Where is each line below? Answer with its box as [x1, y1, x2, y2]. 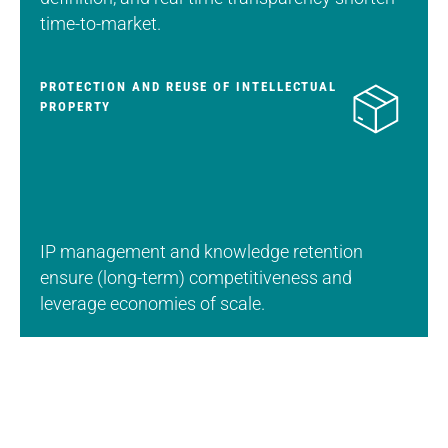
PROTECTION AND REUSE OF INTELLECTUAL [40, 78, 338, 94]
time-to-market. [40, 12, 161, 34]
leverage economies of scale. [40, 292, 265, 314]
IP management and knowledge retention [40, 240, 363, 262]
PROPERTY [40, 98, 112, 114]
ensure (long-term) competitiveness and [40, 266, 352, 288]
